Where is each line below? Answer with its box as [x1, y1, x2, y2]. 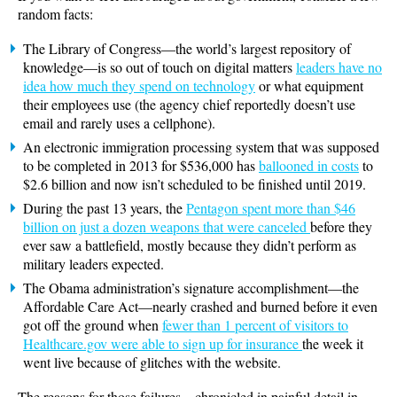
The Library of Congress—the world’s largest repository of [23, 39, 351, 58]
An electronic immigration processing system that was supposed [23, 137, 379, 156]
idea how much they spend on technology [23, 76, 255, 95]
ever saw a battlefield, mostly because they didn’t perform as [23, 236, 356, 254]
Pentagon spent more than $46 [186, 198, 355, 217]
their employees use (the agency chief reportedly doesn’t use [23, 95, 355, 113]
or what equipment [255, 76, 363, 95]
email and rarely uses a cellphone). [23, 113, 215, 132]
